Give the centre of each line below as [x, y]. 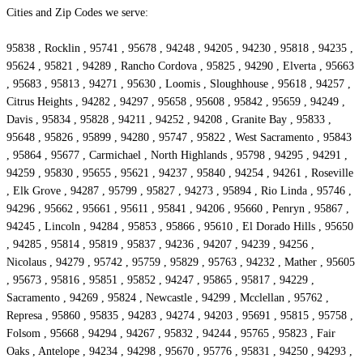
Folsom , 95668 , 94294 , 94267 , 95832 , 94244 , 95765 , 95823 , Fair [171, 334]
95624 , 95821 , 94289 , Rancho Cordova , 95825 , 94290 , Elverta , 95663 [180, 66]
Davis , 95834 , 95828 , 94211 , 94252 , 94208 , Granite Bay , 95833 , [169, 120]
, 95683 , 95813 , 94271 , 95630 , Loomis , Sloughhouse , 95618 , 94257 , [179, 84]
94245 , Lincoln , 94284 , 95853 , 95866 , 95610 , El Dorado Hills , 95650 [180, 227]
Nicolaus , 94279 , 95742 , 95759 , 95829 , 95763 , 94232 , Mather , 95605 [181, 263]
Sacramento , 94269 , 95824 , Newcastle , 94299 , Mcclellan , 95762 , [168, 298]
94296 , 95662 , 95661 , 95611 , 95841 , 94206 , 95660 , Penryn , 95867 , [178, 209]
